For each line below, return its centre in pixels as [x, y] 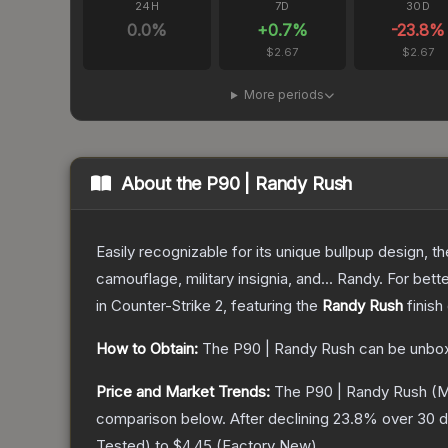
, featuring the [272, 306]
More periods [283, 95]
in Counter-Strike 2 [159, 306]
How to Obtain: [147, 349]
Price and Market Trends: [183, 392]
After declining [281, 419]
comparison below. [161, 419]
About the [163, 184]
